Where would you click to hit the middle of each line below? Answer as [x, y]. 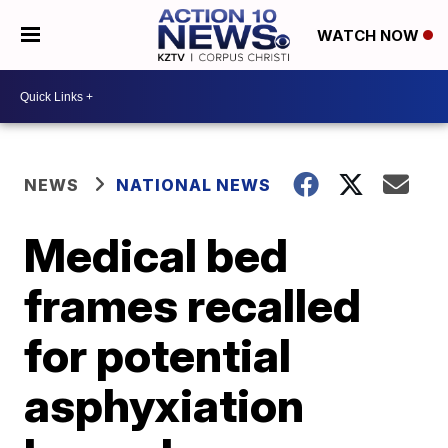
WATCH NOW [369, 36]
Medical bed [156, 255]
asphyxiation [164, 405]
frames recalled [193, 305]
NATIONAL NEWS [194, 185]
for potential [158, 355]
